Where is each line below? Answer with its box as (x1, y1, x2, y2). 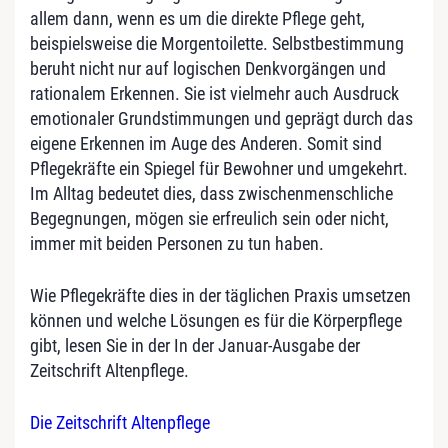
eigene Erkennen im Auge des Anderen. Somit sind (30, 132, 382, 154)
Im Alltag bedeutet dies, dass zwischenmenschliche (30, 182, 393, 204)
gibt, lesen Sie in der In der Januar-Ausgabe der (30, 334, 360, 356)
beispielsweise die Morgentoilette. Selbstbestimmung (30, 32, 404, 54)
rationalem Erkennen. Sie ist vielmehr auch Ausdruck (30, 82, 399, 104)
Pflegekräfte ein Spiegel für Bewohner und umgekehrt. (30, 157, 408, 179)
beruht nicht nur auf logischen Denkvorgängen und (30, 57, 386, 79)
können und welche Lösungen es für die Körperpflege (30, 309, 402, 331)
